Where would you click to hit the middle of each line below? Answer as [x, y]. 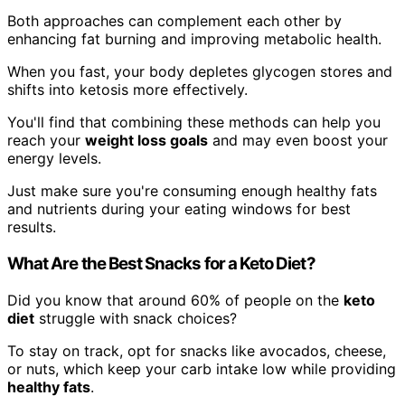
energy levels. [54, 159]
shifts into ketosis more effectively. [127, 90]
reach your [46, 141]
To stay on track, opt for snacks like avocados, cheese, [197, 350]
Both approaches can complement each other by [174, 21]
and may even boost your [298, 141]
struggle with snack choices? [136, 318]
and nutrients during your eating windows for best [179, 209]
